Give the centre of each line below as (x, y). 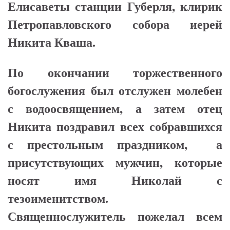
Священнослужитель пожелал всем (115, 216)
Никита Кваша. (52, 42)
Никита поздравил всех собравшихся (115, 126)
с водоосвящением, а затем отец (115, 108)
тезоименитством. (58, 198)
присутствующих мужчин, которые (115, 162)
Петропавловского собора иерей (115, 24)
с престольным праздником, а (115, 144)
